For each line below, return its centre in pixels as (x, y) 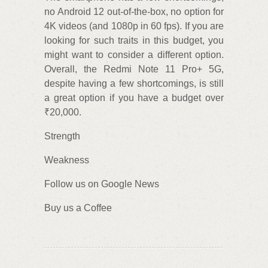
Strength (62, 136)
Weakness (67, 160)
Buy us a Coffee (78, 208)
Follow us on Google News (102, 184)
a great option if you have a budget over (134, 98)
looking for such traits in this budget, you (134, 41)
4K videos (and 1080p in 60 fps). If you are (134, 26)
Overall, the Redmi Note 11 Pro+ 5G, (134, 69)
